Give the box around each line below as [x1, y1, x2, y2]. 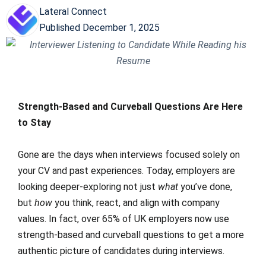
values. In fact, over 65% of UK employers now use [18, 213, 229, 224]
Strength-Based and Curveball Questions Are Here [18, 101, 243, 112]
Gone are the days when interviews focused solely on [18, 149, 240, 160]
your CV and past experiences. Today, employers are [18, 165, 235, 176]
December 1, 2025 [83, 22, 160, 33]
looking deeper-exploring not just [18, 181, 158, 192]
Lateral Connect [39, 6, 107, 17]
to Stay [18, 117, 51, 128]
